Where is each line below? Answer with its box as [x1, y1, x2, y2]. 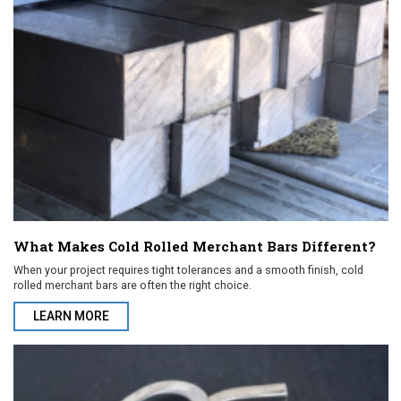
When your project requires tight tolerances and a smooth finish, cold [13, 263, 363, 277]
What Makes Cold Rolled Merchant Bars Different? [13, 237, 376, 256]
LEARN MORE [33, 309, 109, 324]
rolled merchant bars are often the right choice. [13, 278, 252, 293]
